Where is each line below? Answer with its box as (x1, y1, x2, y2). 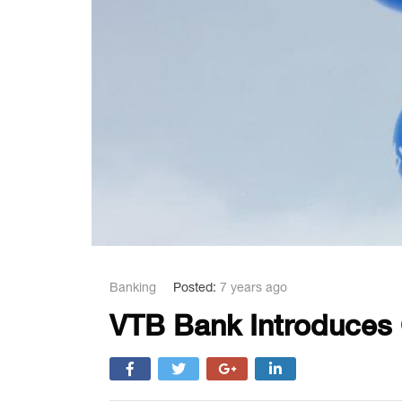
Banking (109, 280, 156, 295)
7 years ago (216, 280, 287, 295)
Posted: (173, 280, 216, 295)
